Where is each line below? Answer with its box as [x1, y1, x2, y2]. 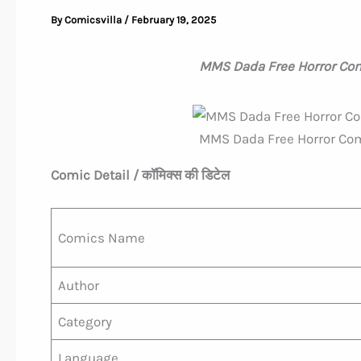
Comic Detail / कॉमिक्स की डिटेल [50, 166, 230, 183]
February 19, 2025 [131, 13, 216, 26]
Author [58, 277, 99, 294]
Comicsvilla [64, 13, 124, 26]
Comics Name [58, 230, 145, 247]
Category [58, 313, 112, 330]
